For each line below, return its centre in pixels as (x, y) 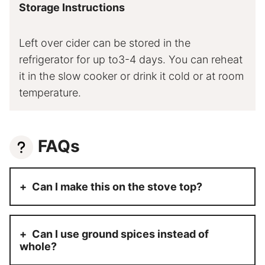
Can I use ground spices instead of (120, 234)
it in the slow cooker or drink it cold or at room (131, 76)
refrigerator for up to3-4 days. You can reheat (131, 60)
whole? (38, 247)
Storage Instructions (72, 8)
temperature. (50, 93)
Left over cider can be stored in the (105, 43)
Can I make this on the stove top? (117, 187)
